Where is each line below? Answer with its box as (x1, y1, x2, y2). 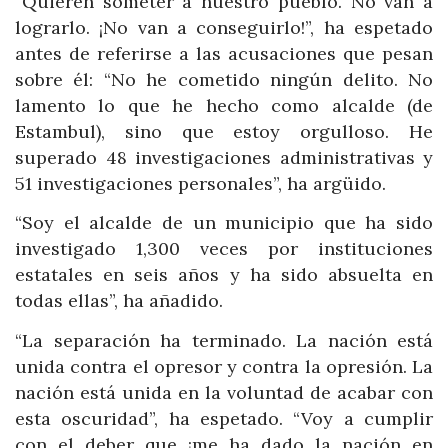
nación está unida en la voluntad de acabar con (15, 380, 433, 404)
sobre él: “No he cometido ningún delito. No (15, 67, 433, 91)
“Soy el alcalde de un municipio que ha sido (15, 211, 433, 235)
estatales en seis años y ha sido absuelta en (15, 263, 433, 287)
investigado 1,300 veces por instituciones (15, 237, 433, 261)
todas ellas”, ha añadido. (15, 289, 223, 313)
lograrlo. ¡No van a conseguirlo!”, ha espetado (15, 15, 433, 39)
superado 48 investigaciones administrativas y (15, 145, 433, 169)
